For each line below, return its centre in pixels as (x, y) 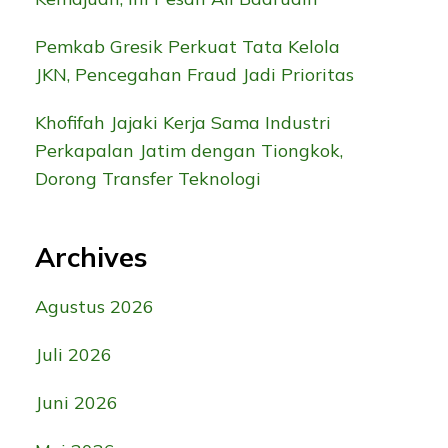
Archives (90, 256)
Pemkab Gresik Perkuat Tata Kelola (187, 46)
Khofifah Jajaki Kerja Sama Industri (182, 122)
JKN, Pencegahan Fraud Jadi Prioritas (194, 74)
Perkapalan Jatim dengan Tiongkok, (188, 150)
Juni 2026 (76, 403)
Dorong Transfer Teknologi (147, 178)
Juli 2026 (73, 355)
